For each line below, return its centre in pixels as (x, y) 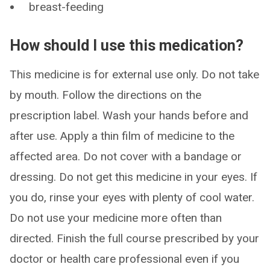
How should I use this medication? (127, 46)
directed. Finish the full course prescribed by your (134, 238)
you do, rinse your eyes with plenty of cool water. (132, 197)
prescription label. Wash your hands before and (129, 115)
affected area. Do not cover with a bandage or (126, 156)
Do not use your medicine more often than (116, 218)
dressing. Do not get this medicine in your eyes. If (133, 177)
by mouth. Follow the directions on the (105, 95)
